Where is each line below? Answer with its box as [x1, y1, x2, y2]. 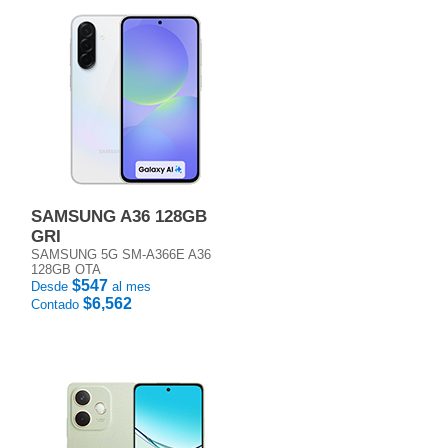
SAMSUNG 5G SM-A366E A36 [31, 247, 211, 262]
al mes [108, 279, 151, 294]
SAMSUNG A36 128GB [31, 207, 207, 226]
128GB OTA [31, 262, 101, 277]
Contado [31, 297, 83, 312]
